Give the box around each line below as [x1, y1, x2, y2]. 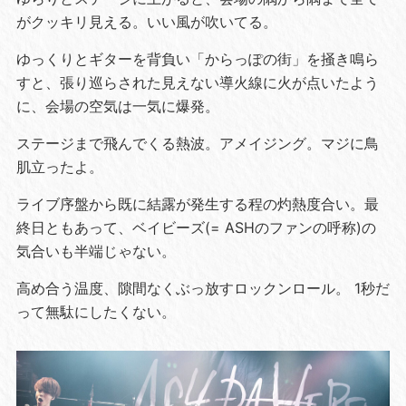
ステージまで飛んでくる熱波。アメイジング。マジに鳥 [15, 134, 379, 153]
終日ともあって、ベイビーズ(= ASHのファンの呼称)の [15, 218, 376, 237]
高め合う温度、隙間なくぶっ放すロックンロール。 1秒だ [15, 279, 390, 298]
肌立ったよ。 [15, 158, 103, 177]
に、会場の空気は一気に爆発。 [15, 97, 219, 116]
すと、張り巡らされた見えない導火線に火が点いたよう [15, 73, 379, 92]
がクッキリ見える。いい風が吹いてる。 [15, 13, 277, 32]
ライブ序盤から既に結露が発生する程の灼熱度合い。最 [15, 195, 379, 214]
